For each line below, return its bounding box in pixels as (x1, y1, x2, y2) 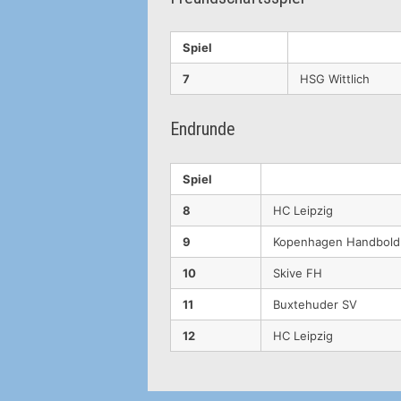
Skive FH (273, 265, 323, 280)
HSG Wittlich (300, 71, 371, 86)
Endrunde (170, 117, 236, 140)
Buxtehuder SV (273, 296, 358, 311)
